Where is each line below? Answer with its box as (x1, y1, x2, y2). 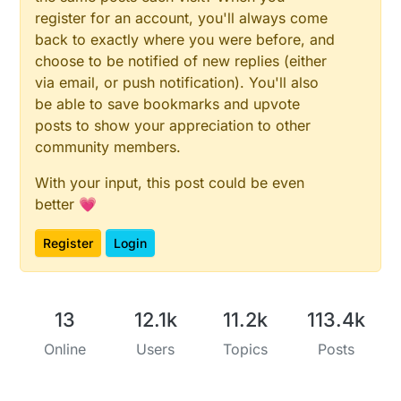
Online (44, 340, 87, 359)
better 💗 (35, 195, 98, 214)
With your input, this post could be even (35, 174, 305, 192)
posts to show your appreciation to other (35, 116, 311, 135)
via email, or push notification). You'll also (35, 73, 320, 92)
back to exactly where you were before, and (35, 30, 336, 49)
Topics (223, 340, 269, 359)
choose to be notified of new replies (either (35, 52, 328, 71)
